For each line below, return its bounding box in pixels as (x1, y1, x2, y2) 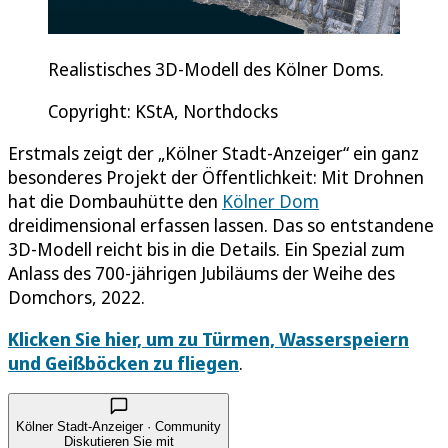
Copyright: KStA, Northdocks (48, 99, 278, 124)
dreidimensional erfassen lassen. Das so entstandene (8, 213, 434, 238)
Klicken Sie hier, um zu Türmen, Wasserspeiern (8, 327, 409, 352)
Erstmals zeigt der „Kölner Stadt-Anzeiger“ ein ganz (8, 141, 419, 166)
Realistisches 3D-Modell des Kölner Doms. (48, 57, 384, 82)
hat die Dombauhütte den (8, 189, 222, 214)
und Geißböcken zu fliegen (8, 351, 239, 376)
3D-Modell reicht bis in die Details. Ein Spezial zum (8, 237, 405, 262)
